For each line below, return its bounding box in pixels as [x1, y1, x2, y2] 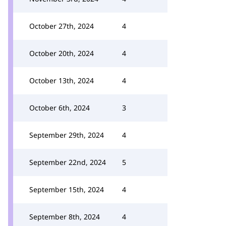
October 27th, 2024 [29, 21, 94, 31]
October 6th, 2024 [29, 103, 90, 112]
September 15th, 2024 [29, 185, 104, 194]
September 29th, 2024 [29, 130, 104, 140]
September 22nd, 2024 [29, 157, 106, 167]
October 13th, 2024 [29, 76, 94, 85]
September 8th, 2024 [29, 212, 100, 221]
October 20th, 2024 [29, 48, 94, 58]
